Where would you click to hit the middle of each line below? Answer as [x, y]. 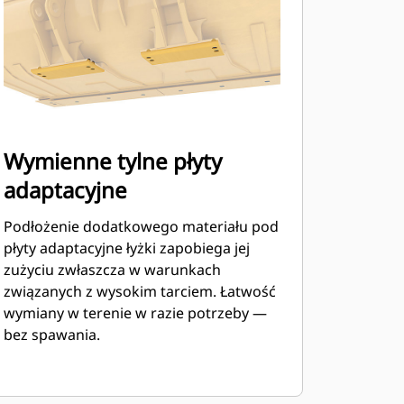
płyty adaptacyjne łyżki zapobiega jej [126, 248]
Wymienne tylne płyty [112, 161]
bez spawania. [51, 335]
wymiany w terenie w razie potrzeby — [135, 313]
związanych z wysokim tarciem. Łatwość [139, 291]
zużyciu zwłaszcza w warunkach [112, 270]
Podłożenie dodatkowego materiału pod [141, 226]
